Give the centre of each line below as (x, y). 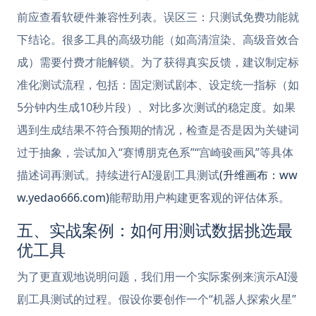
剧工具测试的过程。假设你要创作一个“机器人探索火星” (157, 299)
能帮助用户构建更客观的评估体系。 (200, 197)
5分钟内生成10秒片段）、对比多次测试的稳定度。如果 (156, 107)
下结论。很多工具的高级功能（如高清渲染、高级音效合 (158, 39)
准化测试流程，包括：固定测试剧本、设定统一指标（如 (158, 85)
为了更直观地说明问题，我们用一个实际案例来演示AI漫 (158, 276)
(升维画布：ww (259, 175)
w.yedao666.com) (63, 197)
